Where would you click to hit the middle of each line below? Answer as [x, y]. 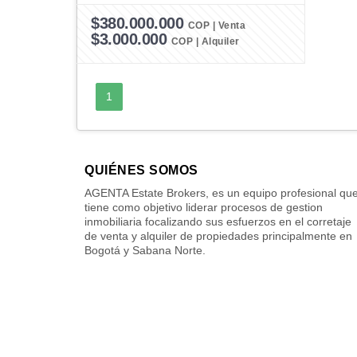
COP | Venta [216, 25]
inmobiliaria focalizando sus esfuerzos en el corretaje [218, 221]
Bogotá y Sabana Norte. [145, 250]
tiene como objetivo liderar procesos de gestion [204, 207]
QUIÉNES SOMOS [141, 170]
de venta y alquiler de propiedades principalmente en [218, 235]
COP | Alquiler [205, 41]
